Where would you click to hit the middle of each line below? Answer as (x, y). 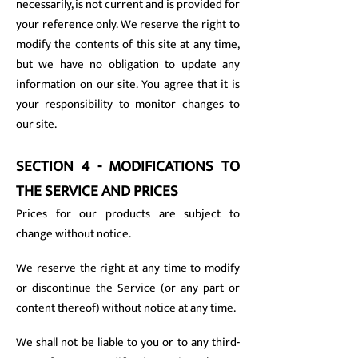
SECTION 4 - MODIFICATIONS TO (128, 167)
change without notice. (74, 234)
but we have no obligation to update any (128, 64)
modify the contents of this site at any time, (128, 44)
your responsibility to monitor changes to (128, 104)
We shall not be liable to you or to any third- (128, 342)
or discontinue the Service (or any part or (128, 288)
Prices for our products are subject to (128, 214)
